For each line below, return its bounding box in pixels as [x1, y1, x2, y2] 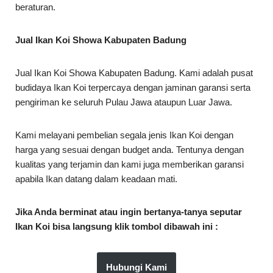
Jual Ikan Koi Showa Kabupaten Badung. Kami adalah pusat [15, 68, 253, 79]
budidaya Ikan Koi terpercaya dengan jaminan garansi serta [15, 82, 250, 93]
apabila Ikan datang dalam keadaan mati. [15, 174, 177, 185]
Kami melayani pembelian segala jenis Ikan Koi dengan [15, 130, 233, 141]
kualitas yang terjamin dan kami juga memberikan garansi [15, 159, 244, 170]
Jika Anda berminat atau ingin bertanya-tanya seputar [15, 207, 242, 218]
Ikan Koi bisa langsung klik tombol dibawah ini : [15, 221, 218, 232]
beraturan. [15, 2, 55, 13]
